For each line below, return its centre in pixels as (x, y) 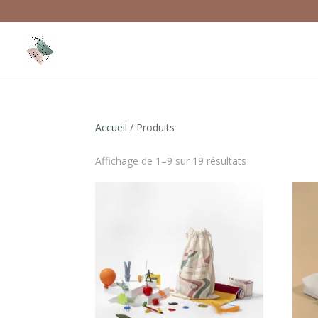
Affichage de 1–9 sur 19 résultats (171, 161)
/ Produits (151, 127)
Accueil (111, 127)
